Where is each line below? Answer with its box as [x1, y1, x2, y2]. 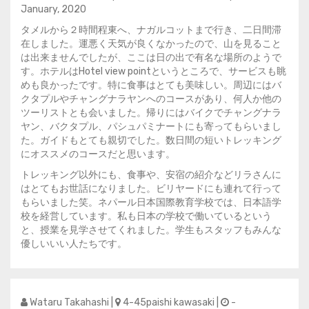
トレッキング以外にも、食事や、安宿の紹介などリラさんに [21, 169, 281, 181]
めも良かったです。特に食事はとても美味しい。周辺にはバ [21, 79, 281, 91]
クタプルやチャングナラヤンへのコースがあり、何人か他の [21, 93, 281, 105]
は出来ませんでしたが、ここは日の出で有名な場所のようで [21, 52, 281, 63]
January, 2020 [21, 3, 86, 15]
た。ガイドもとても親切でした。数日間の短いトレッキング [21, 134, 281, 146]
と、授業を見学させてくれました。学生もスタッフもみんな [21, 224, 281, 236]
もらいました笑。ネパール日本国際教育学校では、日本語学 [21, 197, 281, 208]
